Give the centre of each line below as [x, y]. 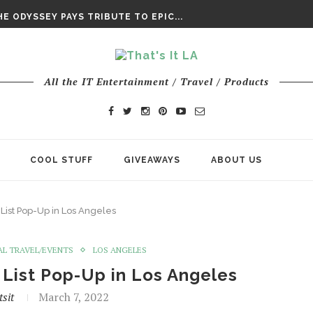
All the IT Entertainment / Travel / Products [156, 81]
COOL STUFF [61, 160]
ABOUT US [236, 160]
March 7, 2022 [74, 297]
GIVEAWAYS [152, 160]
